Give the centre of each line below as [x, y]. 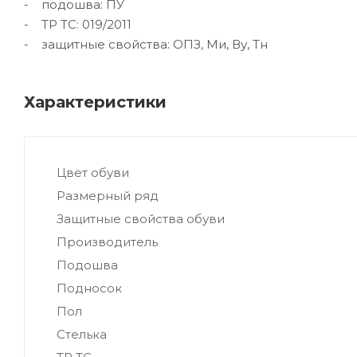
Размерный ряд [108, 195]
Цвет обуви [93, 172]
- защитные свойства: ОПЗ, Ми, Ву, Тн [146, 44]
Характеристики [95, 102]
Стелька [82, 334]
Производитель [107, 241]
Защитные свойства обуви [141, 218]
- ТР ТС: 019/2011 [78, 24]
